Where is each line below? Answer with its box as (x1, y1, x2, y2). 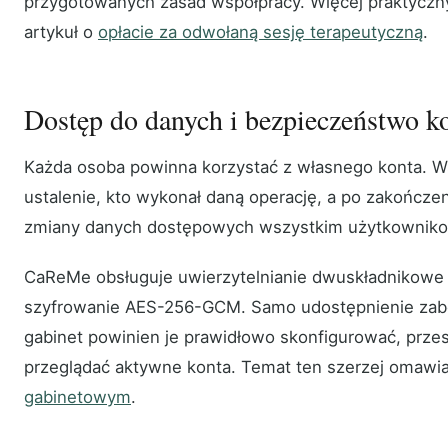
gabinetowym (24, 387, 131, 408)
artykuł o (24, 22, 98, 43)
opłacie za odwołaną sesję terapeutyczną (98, 22, 423, 43)
